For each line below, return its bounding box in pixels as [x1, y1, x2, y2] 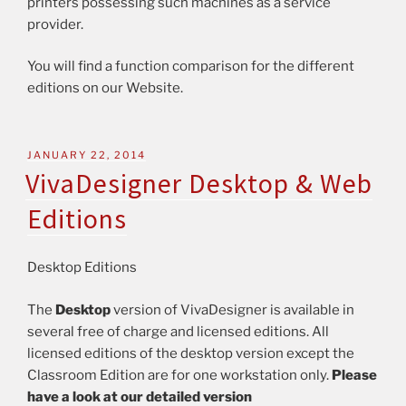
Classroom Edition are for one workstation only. [27, 366, 332, 383]
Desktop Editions [27, 259, 137, 276]
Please [332, 366, 377, 383]
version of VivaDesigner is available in [111, 301, 354, 318]
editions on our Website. [27, 80, 183, 97]
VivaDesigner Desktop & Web [25, 165, 372, 200]
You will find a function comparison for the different [27, 58, 354, 75]
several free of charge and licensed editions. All [27, 323, 329, 340]
